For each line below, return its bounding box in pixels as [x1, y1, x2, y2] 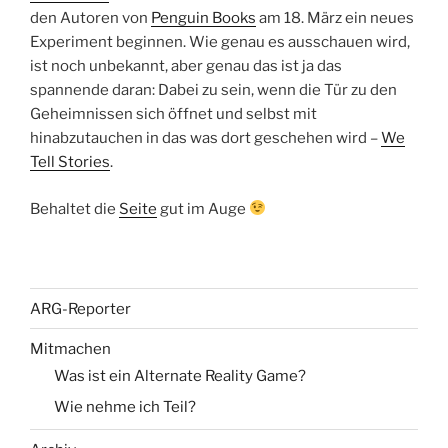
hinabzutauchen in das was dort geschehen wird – [30, 129, 381, 148]
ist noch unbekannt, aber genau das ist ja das [30, 57, 342, 76]
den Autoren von [30, 9, 151, 28]
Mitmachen [30, 339, 111, 358]
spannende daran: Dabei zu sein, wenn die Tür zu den [30, 81, 397, 100]
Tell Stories [30, 153, 110, 172]
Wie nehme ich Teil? [54, 397, 196, 416]
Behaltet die [30, 199, 119, 218]
